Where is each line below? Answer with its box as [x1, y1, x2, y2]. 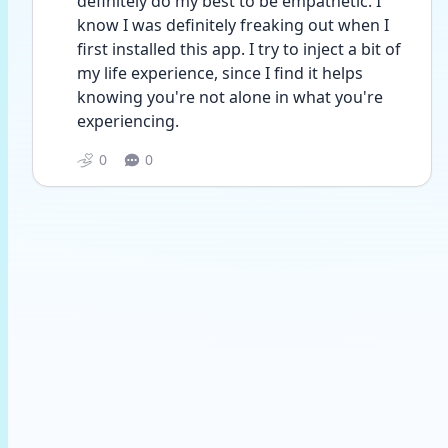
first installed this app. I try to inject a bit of [77, 38, 401, 60]
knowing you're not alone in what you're [77, 86, 383, 108]
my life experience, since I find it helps [77, 62, 363, 84]
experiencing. [77, 110, 183, 132]
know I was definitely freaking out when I [77, 14, 389, 36]
